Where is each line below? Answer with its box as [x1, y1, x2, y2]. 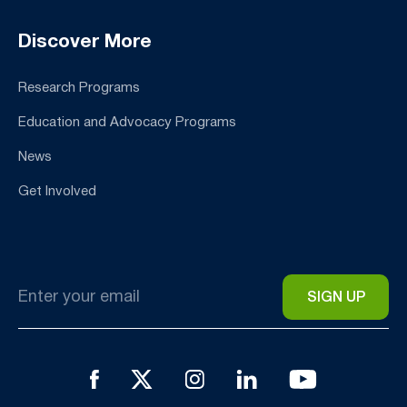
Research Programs [18, 81, 140, 94]
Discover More [18, 33, 152, 51]
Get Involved [18, 184, 96, 198]
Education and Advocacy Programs [18, 115, 236, 129]
